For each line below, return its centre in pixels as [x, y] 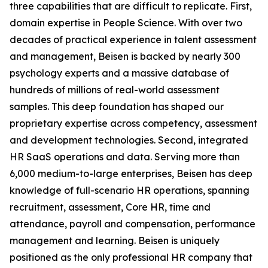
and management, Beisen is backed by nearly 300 [125, 56]
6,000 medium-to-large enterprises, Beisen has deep [131, 173]
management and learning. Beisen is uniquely [115, 240]
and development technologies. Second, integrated [129, 140]
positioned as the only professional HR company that [131, 257]
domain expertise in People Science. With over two [126, 22]
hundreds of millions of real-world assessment [115, 89]
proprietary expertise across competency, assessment [133, 123]
